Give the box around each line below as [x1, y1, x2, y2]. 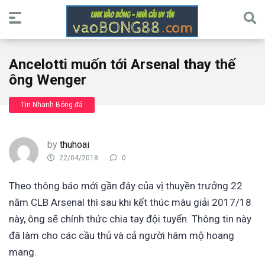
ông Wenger [9, 72, 86, 88]
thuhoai [60, 139, 89, 150]
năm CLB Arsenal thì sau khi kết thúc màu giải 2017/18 [9, 196, 251, 208]
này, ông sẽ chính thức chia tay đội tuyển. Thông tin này [9, 213, 251, 225]
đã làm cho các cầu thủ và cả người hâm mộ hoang [9, 230, 234, 241]
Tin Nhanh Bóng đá [21, 101, 83, 109]
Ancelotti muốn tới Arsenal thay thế [9, 56, 235, 73]
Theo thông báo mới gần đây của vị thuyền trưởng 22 [9, 180, 243, 192]
